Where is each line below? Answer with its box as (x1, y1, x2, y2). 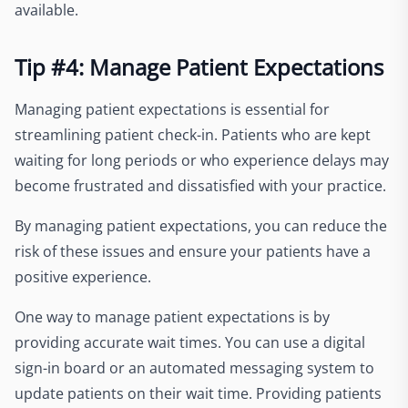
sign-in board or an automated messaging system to (15, 358, 374, 378)
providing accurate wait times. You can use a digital (15, 332, 365, 352)
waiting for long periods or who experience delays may (15, 150, 389, 170)
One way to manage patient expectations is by (15, 307, 330, 327)
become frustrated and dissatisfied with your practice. (15, 176, 390, 196)
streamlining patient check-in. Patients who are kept (15, 125, 371, 145)
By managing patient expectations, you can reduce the (15, 216, 387, 236)
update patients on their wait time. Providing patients (15, 383, 382, 403)
